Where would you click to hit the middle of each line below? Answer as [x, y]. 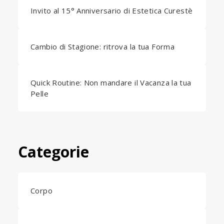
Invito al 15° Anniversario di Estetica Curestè [112, 10]
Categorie [54, 152]
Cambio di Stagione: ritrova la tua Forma [103, 46]
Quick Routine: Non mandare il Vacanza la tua [111, 82]
